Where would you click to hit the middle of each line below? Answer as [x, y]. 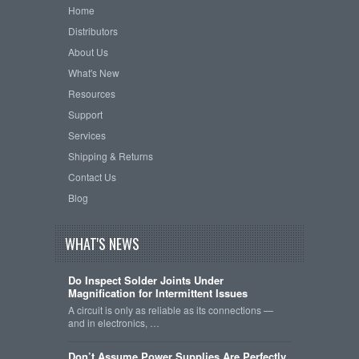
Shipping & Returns [110, 156]
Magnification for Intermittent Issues [157, 293]
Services [87, 135]
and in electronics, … [113, 323]
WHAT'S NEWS [102, 243]
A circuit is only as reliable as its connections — [170, 310]
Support [85, 115]
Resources [91, 94]
